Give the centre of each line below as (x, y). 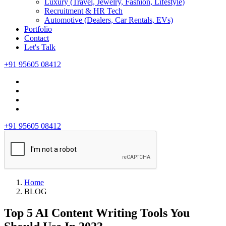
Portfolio (38, 29)
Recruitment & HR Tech (83, 11)
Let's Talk (40, 47)
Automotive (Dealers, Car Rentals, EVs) (109, 20)
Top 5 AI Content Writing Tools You (97, 213)
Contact (37, 38)
